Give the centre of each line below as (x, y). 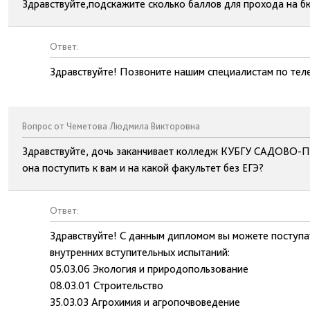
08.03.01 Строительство (107, 285)
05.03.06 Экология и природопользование (149, 269)
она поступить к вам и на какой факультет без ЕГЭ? (143, 168)
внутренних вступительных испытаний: (140, 252)
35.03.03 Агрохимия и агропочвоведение (145, 302)
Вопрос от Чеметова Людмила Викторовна (111, 126)
